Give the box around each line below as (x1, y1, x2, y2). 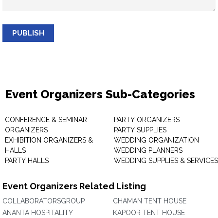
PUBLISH (12, 29, 44, 37)
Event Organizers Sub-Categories (5, 87, 195, 101)
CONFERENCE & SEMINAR (5, 116, 87, 124)
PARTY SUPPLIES (114, 126, 166, 134)
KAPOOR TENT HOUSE (113, 209, 185, 217)
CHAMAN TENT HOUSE (113, 197, 186, 205)
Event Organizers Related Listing (2, 181, 146, 191)
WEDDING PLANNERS (114, 146, 182, 154)
